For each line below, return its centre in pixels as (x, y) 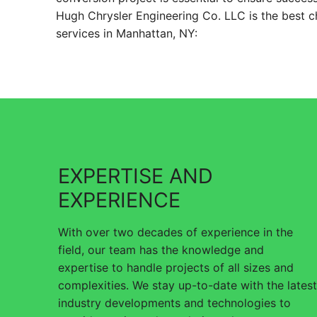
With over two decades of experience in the (175, 232)
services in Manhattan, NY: (127, 33)
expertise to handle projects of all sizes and (176, 267)
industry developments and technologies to (174, 302)
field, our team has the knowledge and (161, 249)
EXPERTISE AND (136, 175)
